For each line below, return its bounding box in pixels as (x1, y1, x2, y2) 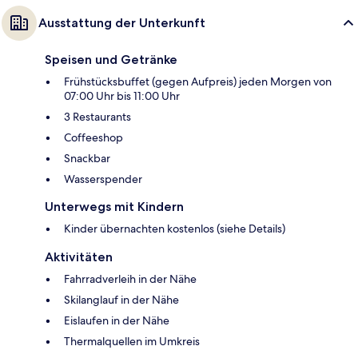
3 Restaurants (64, 109, 131, 125)
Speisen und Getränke (45, 52, 177, 68)
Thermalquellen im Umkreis (64, 334, 200, 349)
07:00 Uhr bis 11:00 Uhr (64, 89, 180, 104)
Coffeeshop (64, 130, 123, 145)
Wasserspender (64, 172, 142, 187)
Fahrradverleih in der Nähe (64, 272, 197, 287)
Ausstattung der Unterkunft (38, 15, 205, 31)
